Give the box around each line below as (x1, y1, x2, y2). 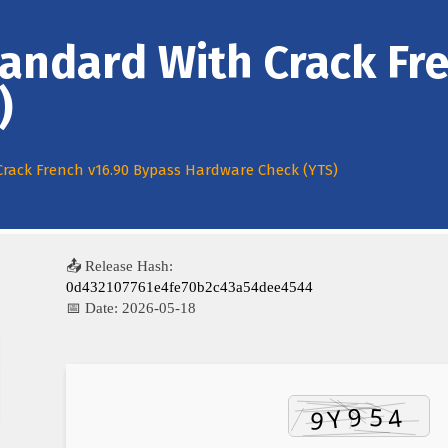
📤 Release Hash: (66, 258, 173, 275)
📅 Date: (66, 300, 122, 317)
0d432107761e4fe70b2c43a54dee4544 (66, 279, 313, 296)
